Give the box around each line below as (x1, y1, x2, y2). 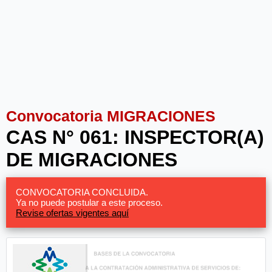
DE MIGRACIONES (6, 149, 177, 171)
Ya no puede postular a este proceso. (16, 197, 163, 208)
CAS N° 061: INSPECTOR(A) (6, 126, 264, 148)
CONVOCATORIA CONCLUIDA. (16, 187, 148, 197)
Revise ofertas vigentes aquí (16, 208, 129, 218)
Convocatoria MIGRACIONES (6, 107, 216, 124)
